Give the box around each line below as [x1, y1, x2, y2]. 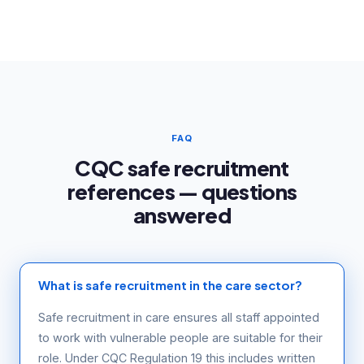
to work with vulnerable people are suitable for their [38, 331, 323, 344]
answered [133, 201, 231, 228]
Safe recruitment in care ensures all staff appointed [38, 310, 319, 324]
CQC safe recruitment [75, 154, 289, 181]
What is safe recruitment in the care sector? [38, 278, 302, 292]
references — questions [67, 178, 297, 205]
